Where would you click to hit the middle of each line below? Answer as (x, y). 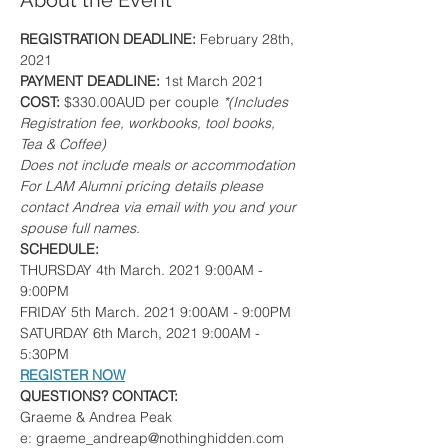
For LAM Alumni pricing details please (143, 186)
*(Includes (257, 102)
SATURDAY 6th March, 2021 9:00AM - (142, 333)
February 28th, (249, 39)
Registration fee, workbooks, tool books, (149, 123)
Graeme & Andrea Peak (96, 417)
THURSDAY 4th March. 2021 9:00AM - (143, 270)
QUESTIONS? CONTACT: (99, 396)
